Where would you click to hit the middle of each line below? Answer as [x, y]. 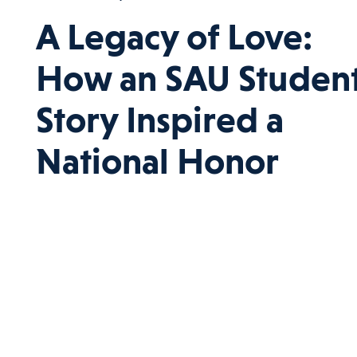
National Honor [157, 161]
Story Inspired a [160, 120]
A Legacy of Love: [174, 37]
